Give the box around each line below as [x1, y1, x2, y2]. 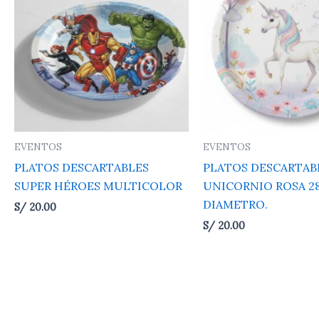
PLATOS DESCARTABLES [14, 159, 149, 174]
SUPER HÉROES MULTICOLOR [14, 178, 182, 193]
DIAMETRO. [202, 197, 268, 211]
